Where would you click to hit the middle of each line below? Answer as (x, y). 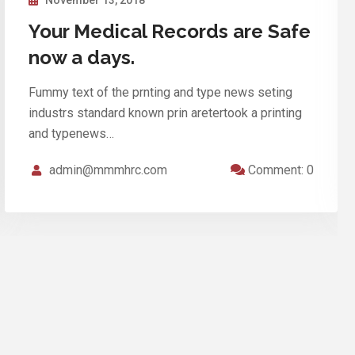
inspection (76, 50)
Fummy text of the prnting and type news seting (160, 85)
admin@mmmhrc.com (108, 162)
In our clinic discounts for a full (168, 24)
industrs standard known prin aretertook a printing (165, 105)
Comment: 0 (279, 162)
